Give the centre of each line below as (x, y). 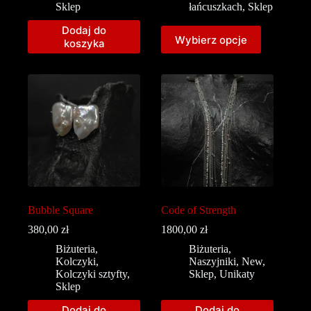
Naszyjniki (213, 262)
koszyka (84, 44)
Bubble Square (60, 210)
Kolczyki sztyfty (91, 274)
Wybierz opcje (211, 40)
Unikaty (237, 274)
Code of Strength (199, 210)
